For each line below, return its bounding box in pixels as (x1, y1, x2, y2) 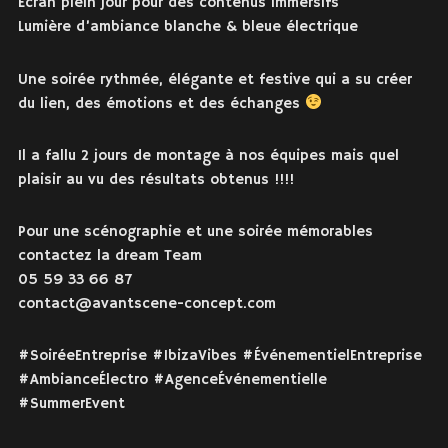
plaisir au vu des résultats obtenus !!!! (17, 169, 294, 189)
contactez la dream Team (17, 245, 202, 265)
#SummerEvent (17, 394, 125, 414)
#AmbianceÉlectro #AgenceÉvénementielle (17, 370, 327, 390)
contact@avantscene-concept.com (17, 293, 276, 313)
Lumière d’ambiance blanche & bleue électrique (17, 17, 358, 37)
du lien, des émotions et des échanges (17, 93, 305, 113)
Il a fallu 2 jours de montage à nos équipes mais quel (17, 145, 399, 165)
